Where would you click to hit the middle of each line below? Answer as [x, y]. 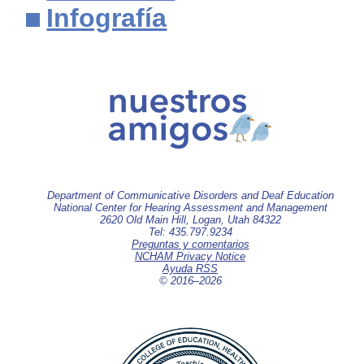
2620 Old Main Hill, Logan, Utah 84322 [190, 219]
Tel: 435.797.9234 [190, 232]
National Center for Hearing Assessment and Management [190, 207]
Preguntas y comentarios [190, 244]
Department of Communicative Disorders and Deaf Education [190, 195]
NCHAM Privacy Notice [190, 256]
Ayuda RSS [190, 268]
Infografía [107, 17]
